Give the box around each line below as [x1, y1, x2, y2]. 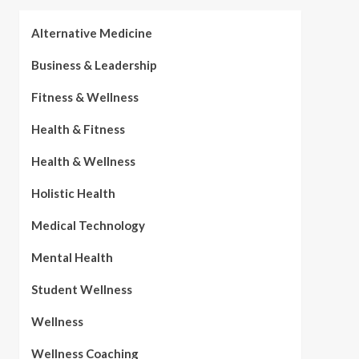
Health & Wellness [30, 154, 135, 168]
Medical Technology [30, 218, 145, 232]
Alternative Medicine [30, 26, 152, 40]
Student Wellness [30, 282, 132, 296]
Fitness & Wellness [30, 90, 139, 104]
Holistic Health [30, 186, 115, 200]
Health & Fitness [30, 122, 125, 136]
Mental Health [30, 250, 113, 264]
